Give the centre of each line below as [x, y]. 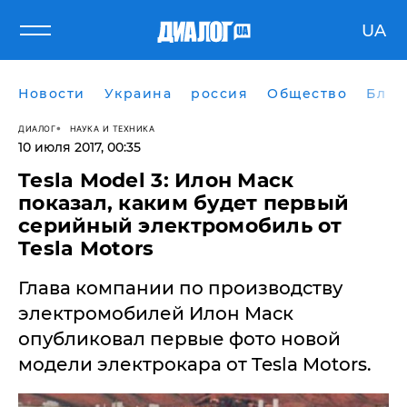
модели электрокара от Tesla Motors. [195, 364]
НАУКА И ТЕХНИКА [112, 128]
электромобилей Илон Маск [156, 313]
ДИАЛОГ [37, 128]
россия [219, 94]
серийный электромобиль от [180, 226]
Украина [138, 94]
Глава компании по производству [180, 288]
